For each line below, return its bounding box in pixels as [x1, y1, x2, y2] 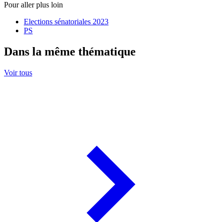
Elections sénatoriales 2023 [24, 17, 109, 26]
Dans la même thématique [4, 45, 136, 58]
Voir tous [4, 68, 32, 77]
